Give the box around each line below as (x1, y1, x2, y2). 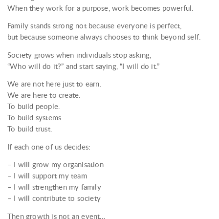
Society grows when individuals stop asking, (7, 49, 152, 60)
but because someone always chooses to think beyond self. (7, 32, 201, 42)
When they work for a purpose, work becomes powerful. (7, 2, 194, 13)
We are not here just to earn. (7, 79, 102, 88)
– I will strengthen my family (7, 182, 101, 192)
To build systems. (7, 112, 64, 122)
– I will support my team (7, 171, 87, 180)
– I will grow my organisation (7, 159, 104, 169)
